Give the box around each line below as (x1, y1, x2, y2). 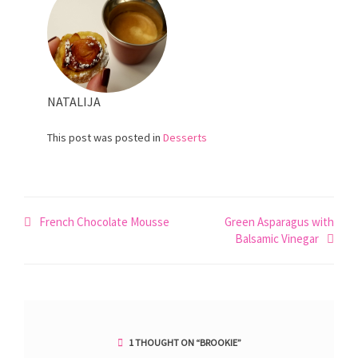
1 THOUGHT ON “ (126, 336, 200, 349)
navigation (23, 232, 113, 258)
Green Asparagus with (225, 214, 334, 230)
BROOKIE (199, 336, 237, 349)
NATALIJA (47, 93, 101, 109)
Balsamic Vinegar (235, 231, 319, 247)
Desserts (163, 129, 207, 145)
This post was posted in (47, 129, 163, 145)
